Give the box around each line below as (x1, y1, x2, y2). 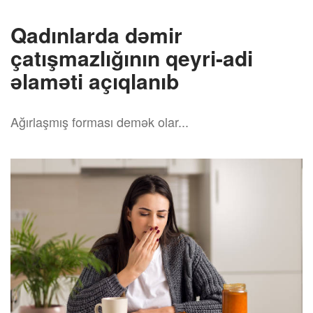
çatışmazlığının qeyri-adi (10, 43, 253, 73)
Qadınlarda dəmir (10, 20, 182, 50)
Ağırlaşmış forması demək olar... (10, 112, 189, 131)
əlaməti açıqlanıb (10, 66, 179, 96)
